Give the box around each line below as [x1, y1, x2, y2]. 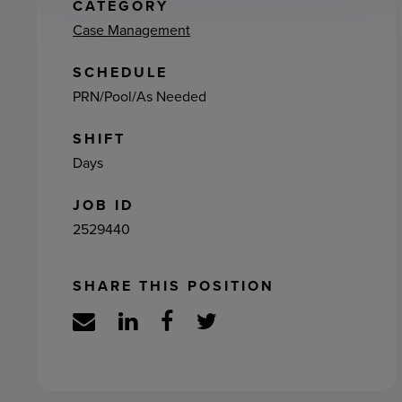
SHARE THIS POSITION [72, 275, 275, 296]
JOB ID [72, 195, 134, 215]
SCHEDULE [72, 62, 168, 83]
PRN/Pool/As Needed [72, 86, 206, 106]
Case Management [72, 20, 190, 39]
